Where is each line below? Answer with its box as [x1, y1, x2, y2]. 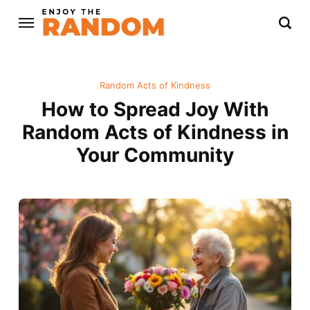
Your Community [76, 143, 234, 167]
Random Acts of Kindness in [21, 120, 289, 145]
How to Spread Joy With [41, 98, 269, 122]
